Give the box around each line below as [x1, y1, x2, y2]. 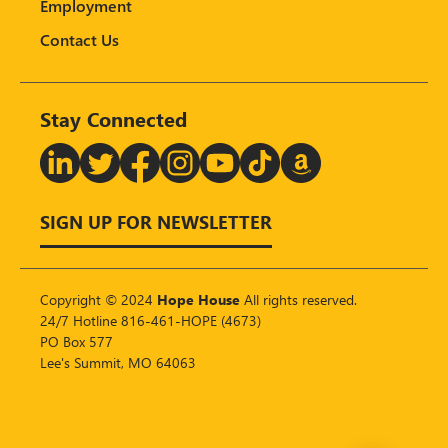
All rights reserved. [240, 289, 357, 309]
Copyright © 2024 [40, 289, 157, 309]
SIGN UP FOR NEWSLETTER [40, 208, 272, 234]
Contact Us [40, 28, 119, 50]
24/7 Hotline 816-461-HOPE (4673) [40, 310, 261, 330]
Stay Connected [40, 103, 187, 132]
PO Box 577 [40, 331, 113, 351]
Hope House [157, 289, 240, 309]
